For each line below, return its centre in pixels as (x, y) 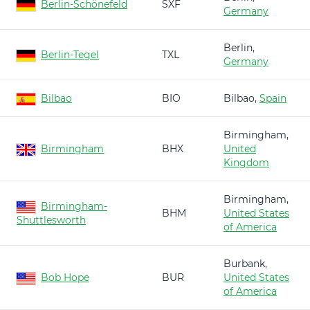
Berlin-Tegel (70, 55)
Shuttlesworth (51, 220)
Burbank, (245, 264)
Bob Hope (65, 277)
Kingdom (246, 163)
